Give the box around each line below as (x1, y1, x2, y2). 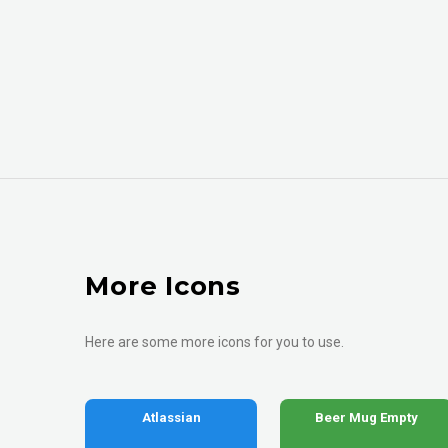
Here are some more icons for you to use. (85, 334, 345, 351)
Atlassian (141, 410, 201, 426)
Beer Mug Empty (314, 410, 418, 426)
